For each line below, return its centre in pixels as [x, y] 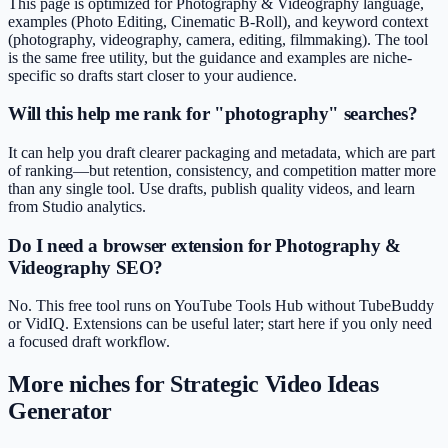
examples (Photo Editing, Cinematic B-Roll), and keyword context [218, 21]
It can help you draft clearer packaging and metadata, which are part [221, 152]
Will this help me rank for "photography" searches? [213, 114]
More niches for [89, 384]
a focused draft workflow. [89, 342]
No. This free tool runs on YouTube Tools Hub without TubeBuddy [221, 306]
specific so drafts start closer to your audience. [152, 75]
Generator [60, 411]
